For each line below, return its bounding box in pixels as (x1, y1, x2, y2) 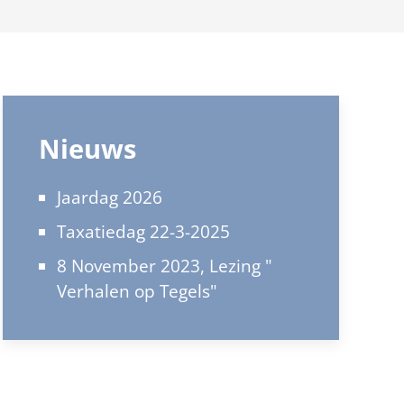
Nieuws (38, 132, 136, 166)
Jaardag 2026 (56, 186, 162, 209)
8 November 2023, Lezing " (56, 254, 272, 278)
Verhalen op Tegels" (56, 280, 217, 303)
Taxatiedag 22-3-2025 (56, 220, 230, 243)
